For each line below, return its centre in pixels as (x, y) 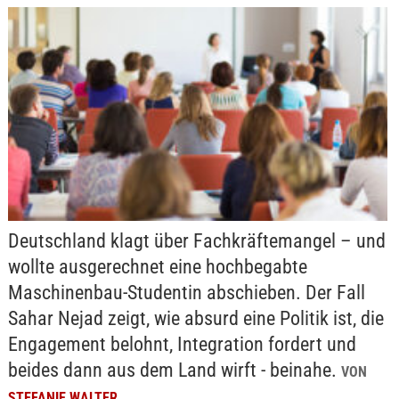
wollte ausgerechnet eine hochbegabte (157, 267)
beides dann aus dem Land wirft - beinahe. (174, 370)
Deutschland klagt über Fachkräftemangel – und (196, 241)
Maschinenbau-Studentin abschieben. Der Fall (186, 293)
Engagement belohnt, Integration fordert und (182, 345)
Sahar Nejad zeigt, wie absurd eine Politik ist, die (195, 319)
